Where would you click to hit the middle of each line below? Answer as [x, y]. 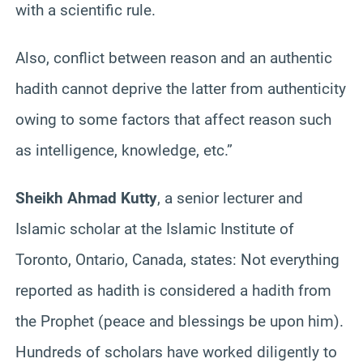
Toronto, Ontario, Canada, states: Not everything [177, 259]
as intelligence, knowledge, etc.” [124, 150]
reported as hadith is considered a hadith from [173, 290]
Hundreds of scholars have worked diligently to [176, 352]
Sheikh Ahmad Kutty [86, 198]
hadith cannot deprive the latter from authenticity [181, 88]
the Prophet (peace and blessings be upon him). [179, 321]
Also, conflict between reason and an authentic [174, 58]
